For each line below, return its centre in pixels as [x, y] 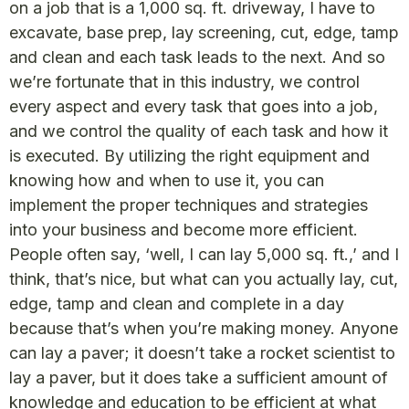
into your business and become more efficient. [184, 230]
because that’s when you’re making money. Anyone [204, 328]
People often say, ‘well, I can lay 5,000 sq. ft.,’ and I [204, 254]
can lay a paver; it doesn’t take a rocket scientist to [202, 353]
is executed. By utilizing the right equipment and [189, 156]
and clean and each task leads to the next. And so [197, 57]
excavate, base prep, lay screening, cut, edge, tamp [204, 32]
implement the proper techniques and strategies [189, 205]
